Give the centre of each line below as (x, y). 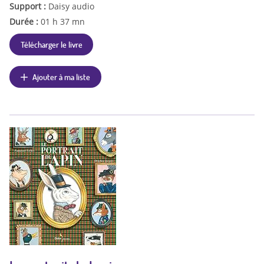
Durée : (25, 21)
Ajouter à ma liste (62, 76)
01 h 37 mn (63, 21)
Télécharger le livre (51, 44)
